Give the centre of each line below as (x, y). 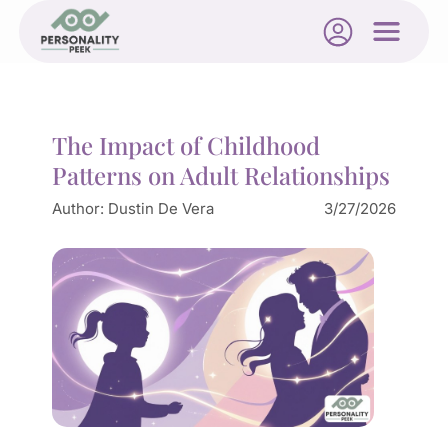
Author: (79, 208)
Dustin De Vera (160, 208)
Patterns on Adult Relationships (220, 175)
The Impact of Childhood (185, 145)
